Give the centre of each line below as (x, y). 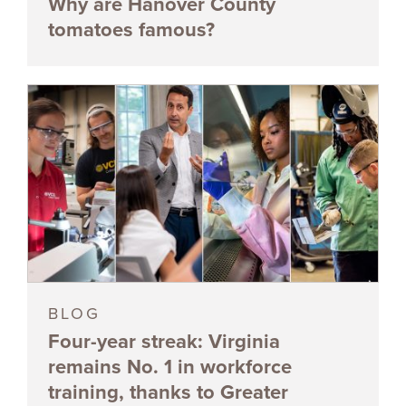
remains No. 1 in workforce (170, 367)
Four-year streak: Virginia (164, 341)
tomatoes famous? (131, 29)
